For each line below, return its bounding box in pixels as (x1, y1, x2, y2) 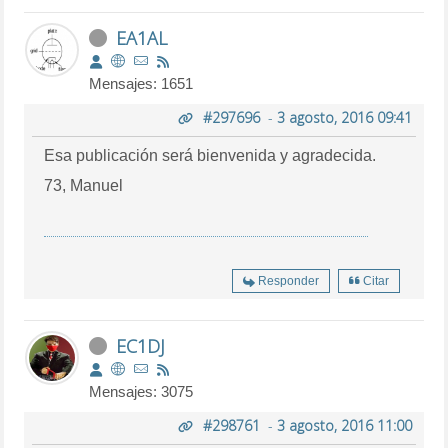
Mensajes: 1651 (89, 74, 194, 92)
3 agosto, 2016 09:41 (276, 107, 412, 127)
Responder (257, 273, 319, 288)
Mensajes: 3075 (89, 382, 194, 400)
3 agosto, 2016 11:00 (276, 415, 412, 435)
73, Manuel (44, 176, 124, 194)
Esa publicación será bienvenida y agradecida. (44, 146, 377, 164)
